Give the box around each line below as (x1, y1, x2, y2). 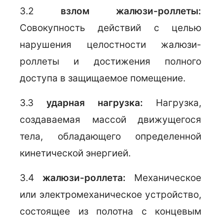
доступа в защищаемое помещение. (20, 73, 185, 84)
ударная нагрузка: (46, 97, 156, 109)
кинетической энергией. (20, 147, 131, 159)
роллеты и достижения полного (20, 56, 201, 67)
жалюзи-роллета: (42, 172, 134, 184)
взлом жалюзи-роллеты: (61, 5, 201, 17)
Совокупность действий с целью (20, 22, 201, 34)
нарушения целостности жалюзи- (20, 39, 201, 50)
